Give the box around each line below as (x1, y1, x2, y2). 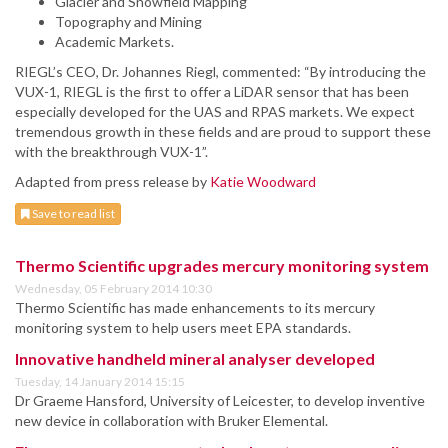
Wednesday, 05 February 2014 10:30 (15, 281, 212, 297)
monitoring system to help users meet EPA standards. (15, 319, 351, 337)
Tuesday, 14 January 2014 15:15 (15, 374, 185, 390)
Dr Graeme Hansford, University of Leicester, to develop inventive (15, 392, 425, 410)
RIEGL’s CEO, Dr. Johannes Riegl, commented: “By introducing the (15, 63, 426, 81)
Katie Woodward (210, 173, 316, 191)
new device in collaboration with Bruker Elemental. (15, 412, 328, 430)
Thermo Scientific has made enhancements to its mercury (15, 299, 375, 317)
